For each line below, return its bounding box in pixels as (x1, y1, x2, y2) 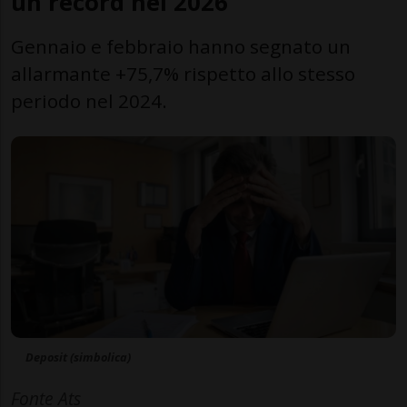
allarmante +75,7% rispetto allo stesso (11, 60, 355, 86)
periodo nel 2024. (11, 87, 167, 114)
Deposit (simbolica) (25, 349, 131, 366)
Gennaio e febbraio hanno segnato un (11, 33, 351, 59)
